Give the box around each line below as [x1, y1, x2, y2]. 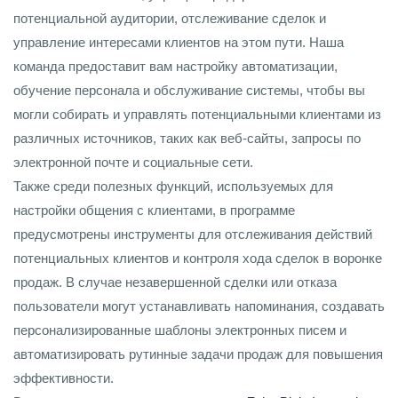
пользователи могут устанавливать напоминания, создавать [13, 298, 385, 314]
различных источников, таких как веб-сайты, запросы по [13, 131, 361, 146]
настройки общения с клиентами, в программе [13, 203, 295, 218]
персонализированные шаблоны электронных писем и [13, 322, 346, 338]
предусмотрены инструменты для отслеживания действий [13, 227, 372, 242]
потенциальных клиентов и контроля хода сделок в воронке [13, 251, 382, 266]
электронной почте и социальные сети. [13, 155, 253, 170]
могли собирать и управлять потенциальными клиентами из [13, 107, 381, 122]
